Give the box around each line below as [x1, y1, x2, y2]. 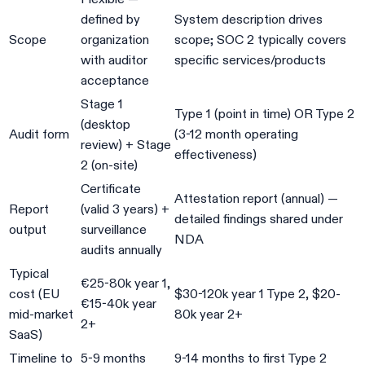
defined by [81, 11, 140, 27]
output [9, 221, 46, 237]
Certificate [81, 180, 141, 196]
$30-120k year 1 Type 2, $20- [174, 285, 341, 301]
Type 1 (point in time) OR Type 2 [174, 105, 354, 121]
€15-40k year [81, 295, 156, 311]
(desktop [81, 116, 130, 132]
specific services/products [174, 51, 326, 68]
